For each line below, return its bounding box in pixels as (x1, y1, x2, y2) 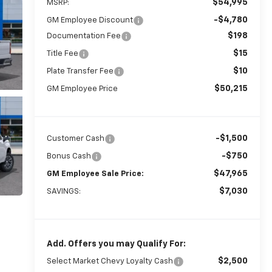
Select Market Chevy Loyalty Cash (46, 257, 173, 265)
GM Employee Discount (46, 16, 133, 24)
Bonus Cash (46, 152, 91, 160)
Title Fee (46, 49, 78, 58)
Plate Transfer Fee (46, 67, 114, 75)
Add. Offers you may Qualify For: (46, 239, 186, 248)
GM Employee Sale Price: (46, 169, 144, 178)
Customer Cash (46, 134, 104, 143)
